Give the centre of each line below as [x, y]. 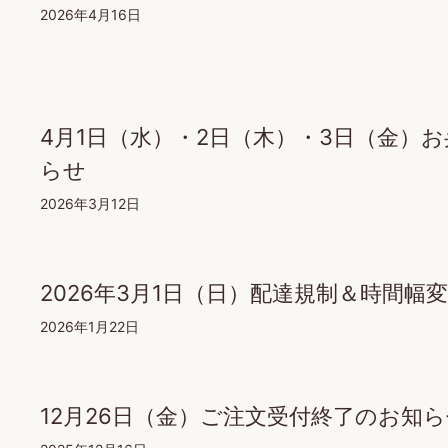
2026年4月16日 [90, 14]
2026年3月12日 [90, 203]
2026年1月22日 [89, 326]
